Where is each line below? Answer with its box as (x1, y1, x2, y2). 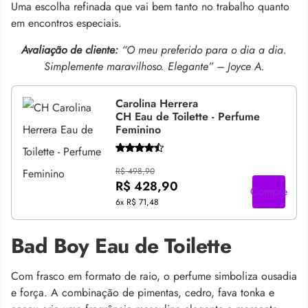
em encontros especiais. (11, 14, 122, 31)
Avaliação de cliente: (21, 41, 122, 58)
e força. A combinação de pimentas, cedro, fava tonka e (11, 285, 274, 300)
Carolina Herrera (115, 95, 198, 111)
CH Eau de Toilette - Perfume (115, 108, 260, 124)
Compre (250, 184, 287, 199)
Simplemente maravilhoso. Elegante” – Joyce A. (43, 58, 265, 74)
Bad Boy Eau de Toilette (11, 231, 232, 261)
